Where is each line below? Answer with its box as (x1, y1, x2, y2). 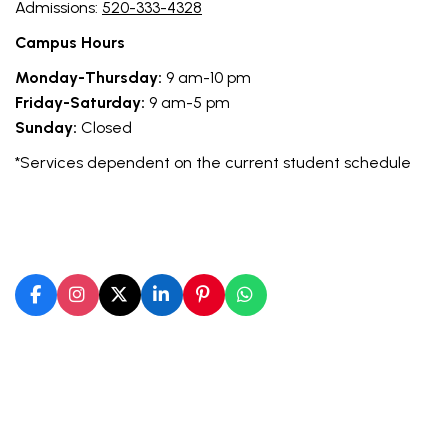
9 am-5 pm (145, 92, 230, 112)
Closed (77, 117, 132, 137)
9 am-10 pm (162, 67, 251, 87)
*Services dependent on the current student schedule (15, 152, 411, 172)
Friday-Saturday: (15, 92, 145, 112)
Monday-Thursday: (15, 67, 162, 87)
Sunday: (15, 117, 77, 137)
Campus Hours (15, 32, 125, 52)
